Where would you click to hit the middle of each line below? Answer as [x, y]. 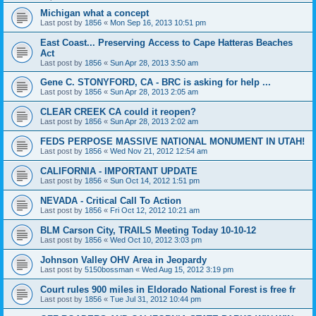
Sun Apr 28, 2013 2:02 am [154, 121]
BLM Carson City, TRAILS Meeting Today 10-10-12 [148, 230]
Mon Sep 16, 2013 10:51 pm [158, 22]
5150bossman [109, 269]
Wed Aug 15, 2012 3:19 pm [188, 269]
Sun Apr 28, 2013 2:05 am [154, 91]
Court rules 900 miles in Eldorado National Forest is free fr [168, 289]
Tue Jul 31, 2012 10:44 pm [156, 299]
